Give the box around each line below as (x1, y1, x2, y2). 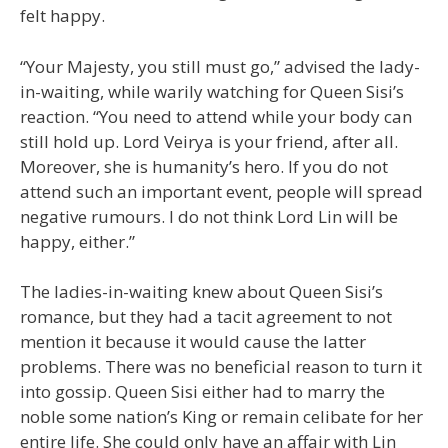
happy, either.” (20, 229, 135, 253)
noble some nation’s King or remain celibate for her (20, 405, 423, 429)
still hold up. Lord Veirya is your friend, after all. (20, 129, 398, 153)
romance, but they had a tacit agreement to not (20, 305, 392, 329)
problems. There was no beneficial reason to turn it (20, 355, 422, 379)
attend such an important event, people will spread (20, 179, 423, 203)
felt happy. (20, 4, 105, 28)
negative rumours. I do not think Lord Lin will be (20, 204, 398, 228)
